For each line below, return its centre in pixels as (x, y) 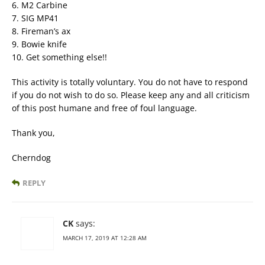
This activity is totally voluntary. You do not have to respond (130, 82)
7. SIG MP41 (35, 18)
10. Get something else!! (59, 57)
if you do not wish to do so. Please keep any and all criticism (131, 95)
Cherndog (31, 158)
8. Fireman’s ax (41, 31)
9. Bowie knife (39, 44)
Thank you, (33, 133)
